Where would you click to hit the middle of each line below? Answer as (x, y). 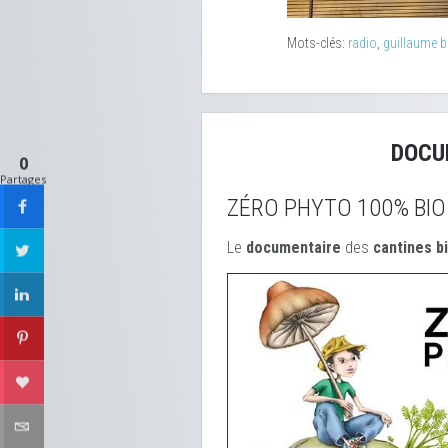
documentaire (293, 247)
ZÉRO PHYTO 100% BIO (336, 207)
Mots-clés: (317, 42)
